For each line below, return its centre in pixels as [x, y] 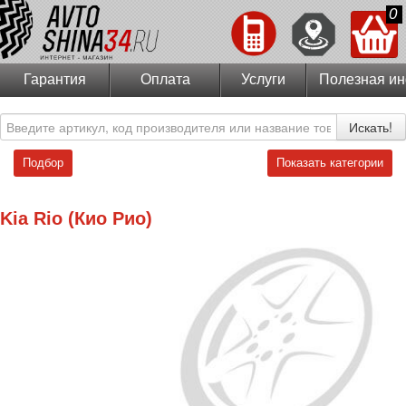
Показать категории [330, 163]
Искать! [371, 127]
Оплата [165, 79]
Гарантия [54, 79]
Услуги [263, 79]
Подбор [43, 163]
